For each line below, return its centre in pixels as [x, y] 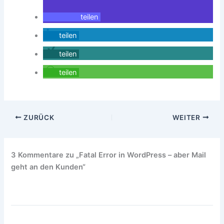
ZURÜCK [38, 117]
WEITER [187, 117]
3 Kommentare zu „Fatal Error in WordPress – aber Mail [109, 155]
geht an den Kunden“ [48, 167]
